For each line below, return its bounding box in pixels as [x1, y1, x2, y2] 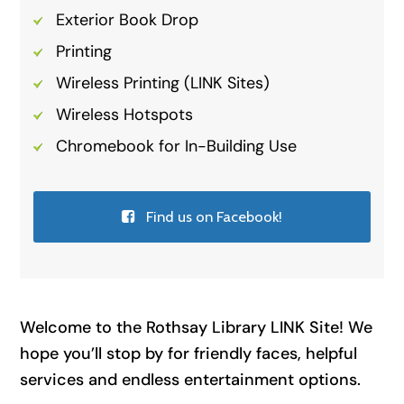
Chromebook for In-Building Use [56, 134, 298, 157]
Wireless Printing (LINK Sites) [56, 71, 271, 94]
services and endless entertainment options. [20, 368, 362, 390]
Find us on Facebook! [145, 207, 282, 225]
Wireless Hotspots [56, 103, 194, 125]
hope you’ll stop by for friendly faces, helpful [20, 342, 358, 364]
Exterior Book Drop [56, 8, 199, 31]
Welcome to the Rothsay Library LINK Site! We [20, 316, 373, 338]
